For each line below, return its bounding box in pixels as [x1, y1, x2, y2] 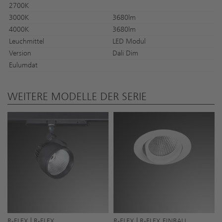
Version [9, 49, 31, 57]
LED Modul [112, 37, 146, 46]
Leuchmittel [9, 37, 44, 46]
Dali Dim [112, 49, 138, 57]
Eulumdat [9, 60, 38, 69]
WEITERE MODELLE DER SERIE [7, 90, 147, 103]
